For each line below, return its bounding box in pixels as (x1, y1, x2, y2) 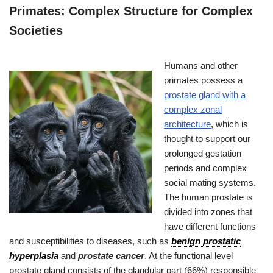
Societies (9, 23, 63, 37)
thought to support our (164, 133, 250, 144)
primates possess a (164, 74, 243, 85)
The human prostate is (164, 191, 253, 202)
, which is (211, 118, 248, 129)
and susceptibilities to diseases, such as (9, 235, 171, 246)
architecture (164, 118, 211, 129)
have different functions (164, 221, 256, 232)
